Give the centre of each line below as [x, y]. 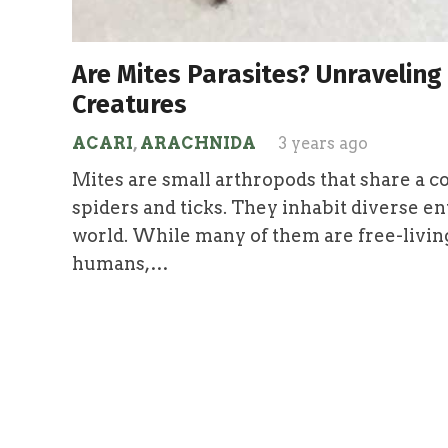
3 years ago [322, 142]
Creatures [129, 104]
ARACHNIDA [198, 142]
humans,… [120, 263]
